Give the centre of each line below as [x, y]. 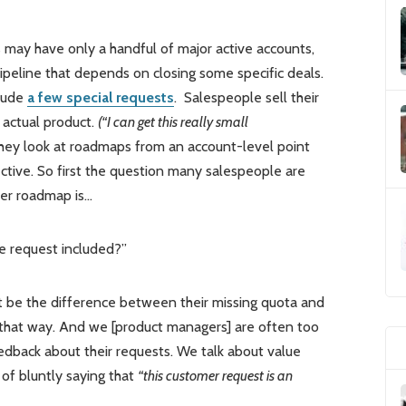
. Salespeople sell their [246, 98]
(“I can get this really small [173, 122]
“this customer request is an [215, 376]
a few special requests [100, 98]
